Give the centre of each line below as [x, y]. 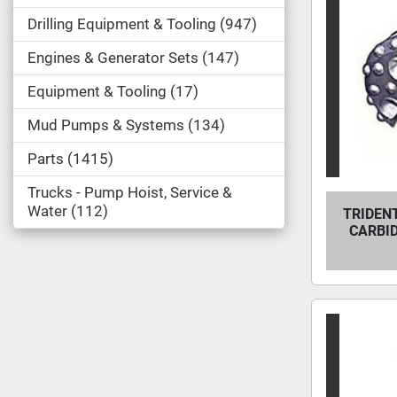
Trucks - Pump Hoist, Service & [130, 192]
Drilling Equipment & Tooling [122, 24]
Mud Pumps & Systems [106, 125]
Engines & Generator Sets [113, 58]
